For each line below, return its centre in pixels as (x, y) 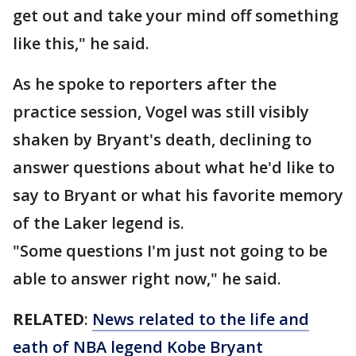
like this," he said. (87, 43)
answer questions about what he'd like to (174, 167)
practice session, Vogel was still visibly (161, 112)
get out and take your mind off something (176, 15)
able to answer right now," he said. (153, 279)
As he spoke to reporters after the (145, 84)
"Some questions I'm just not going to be (170, 251)
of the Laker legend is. (104, 223)
